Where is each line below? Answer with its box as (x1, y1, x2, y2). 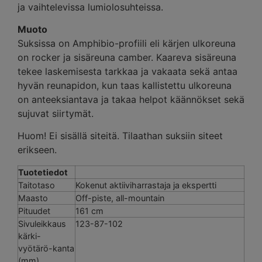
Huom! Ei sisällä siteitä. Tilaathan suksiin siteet (18, 130, 223, 142)
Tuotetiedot (18, 167, 68, 177)
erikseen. (18, 144, 57, 156)
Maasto (18, 192, 48, 203)
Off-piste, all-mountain (75, 192, 164, 203)
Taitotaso (18, 180, 55, 190)
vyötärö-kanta (18, 243, 74, 253)
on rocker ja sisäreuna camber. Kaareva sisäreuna (18, 51, 236, 63)
